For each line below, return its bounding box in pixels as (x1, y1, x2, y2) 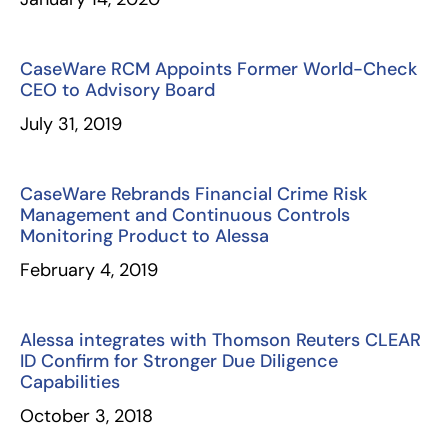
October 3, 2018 (20, 404, 153, 428)
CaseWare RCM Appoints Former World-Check (20, 57, 417, 81)
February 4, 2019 (20, 258, 158, 282)
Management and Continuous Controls (20, 203, 350, 227)
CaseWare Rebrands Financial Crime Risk (20, 182, 367, 206)
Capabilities (20, 370, 120, 394)
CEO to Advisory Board (20, 78, 215, 102)
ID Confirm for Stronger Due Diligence (20, 349, 338, 373)
